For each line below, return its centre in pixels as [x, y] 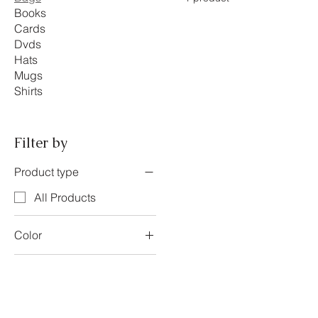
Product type [46, 172]
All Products [65, 197]
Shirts [28, 91]
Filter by [41, 143]
